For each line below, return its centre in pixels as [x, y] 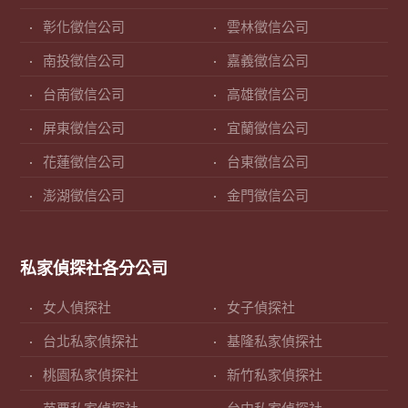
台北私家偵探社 [91, 342]
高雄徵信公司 [268, 95]
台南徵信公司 [84, 95]
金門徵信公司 [268, 196]
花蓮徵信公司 [84, 163]
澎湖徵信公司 [84, 196]
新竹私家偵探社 [275, 376]
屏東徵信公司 [84, 129]
